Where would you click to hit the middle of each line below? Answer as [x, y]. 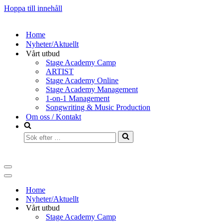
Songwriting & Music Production [98, 107]
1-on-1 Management [78, 98]
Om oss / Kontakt [54, 117]
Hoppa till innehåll [33, 8]
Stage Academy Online [82, 80]
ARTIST [60, 71]
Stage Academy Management [92, 89]
